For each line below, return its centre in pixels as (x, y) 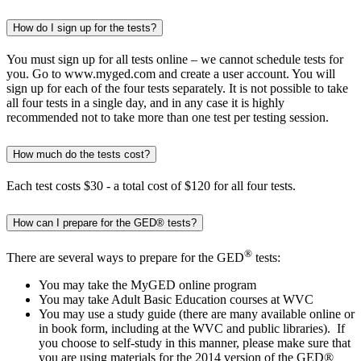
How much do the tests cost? (81, 154)
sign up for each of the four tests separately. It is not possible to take (177, 88)
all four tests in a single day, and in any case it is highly (145, 102)
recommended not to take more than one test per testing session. (168, 117)
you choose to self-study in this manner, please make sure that (195, 342)
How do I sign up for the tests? (85, 28)
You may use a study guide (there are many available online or (197, 313)
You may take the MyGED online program (147, 284)
